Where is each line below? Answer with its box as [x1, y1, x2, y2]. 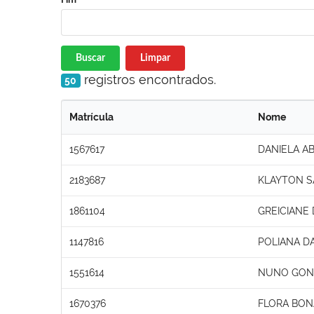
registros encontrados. [80, 71, 216, 87]
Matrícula [69, 111, 114, 123]
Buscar [76, 53, 105, 63]
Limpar [139, 53, 170, 63]
